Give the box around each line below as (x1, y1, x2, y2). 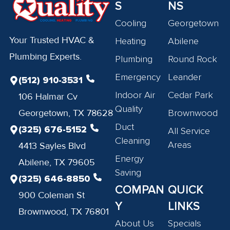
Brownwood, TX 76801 (18, 205, 109, 217)
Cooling (115, 17, 146, 29)
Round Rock (168, 53, 218, 65)
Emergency (115, 71, 161, 83)
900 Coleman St (18, 189, 85, 201)
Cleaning (115, 135, 150, 147)
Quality (115, 103, 143, 115)
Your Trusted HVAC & (9, 34, 94, 46)
